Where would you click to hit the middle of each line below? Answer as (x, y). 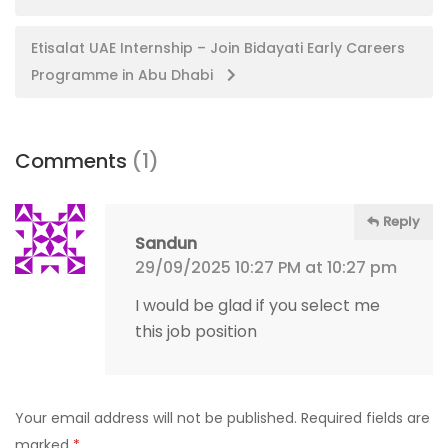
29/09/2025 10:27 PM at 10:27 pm (266, 268)
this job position (196, 332)
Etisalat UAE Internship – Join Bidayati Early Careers (218, 48)
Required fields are (365, 418)
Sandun (166, 244)
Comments (73, 161)
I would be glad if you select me (257, 306)
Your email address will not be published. (156, 418)
